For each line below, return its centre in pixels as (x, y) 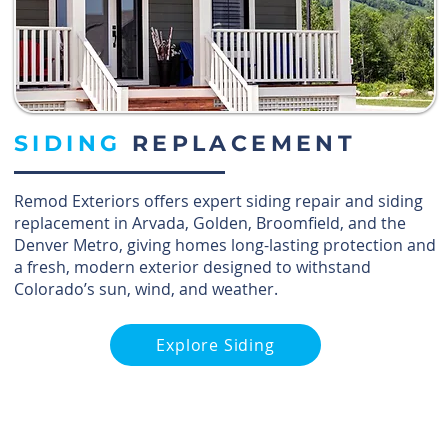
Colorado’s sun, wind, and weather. (146, 289)
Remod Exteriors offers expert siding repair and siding (218, 201)
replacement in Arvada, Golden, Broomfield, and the (210, 223)
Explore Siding (215, 345)
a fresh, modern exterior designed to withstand (192, 267)
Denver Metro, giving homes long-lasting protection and (225, 245)
